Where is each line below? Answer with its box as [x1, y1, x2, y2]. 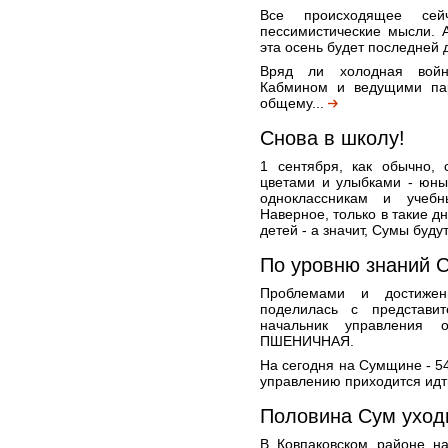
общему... [260, 95, 328, 111]
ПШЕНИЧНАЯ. [260, 333, 354, 349]
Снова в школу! [260, 127, 405, 149]
